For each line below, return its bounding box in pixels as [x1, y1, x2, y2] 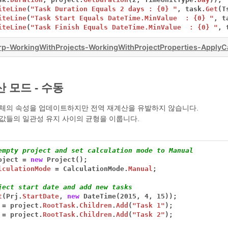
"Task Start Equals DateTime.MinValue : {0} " [31, 14, 214, 22]
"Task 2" [132, 211, 165, 219]
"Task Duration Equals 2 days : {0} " [31, 5, 178, 13]
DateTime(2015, [83, 192, 141, 201]
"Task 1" [132, 202, 165, 210]
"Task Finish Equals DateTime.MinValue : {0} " [31, 23, 218, 32]
